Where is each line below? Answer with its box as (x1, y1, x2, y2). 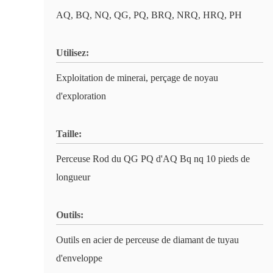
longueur (56, 172, 90, 182)
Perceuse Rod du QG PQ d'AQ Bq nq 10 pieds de (56, 154, 250, 164)
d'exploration (56, 91, 106, 101)
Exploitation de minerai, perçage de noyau (56, 73, 218, 83)
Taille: (56, 129, 82, 139)
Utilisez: (56, 48, 89, 58)
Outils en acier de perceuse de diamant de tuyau (56, 235, 239, 245)
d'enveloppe (56, 253, 102, 263)
